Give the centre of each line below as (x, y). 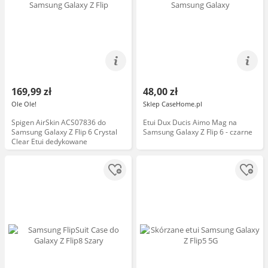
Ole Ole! (24, 104)
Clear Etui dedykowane (49, 141)
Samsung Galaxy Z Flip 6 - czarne (198, 132)
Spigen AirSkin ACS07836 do (59, 122)
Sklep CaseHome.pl (173, 104)
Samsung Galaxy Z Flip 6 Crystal (64, 132)
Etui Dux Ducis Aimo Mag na (190, 122)
